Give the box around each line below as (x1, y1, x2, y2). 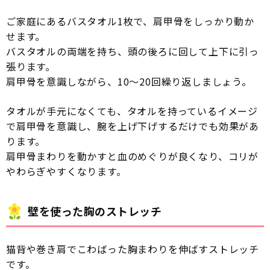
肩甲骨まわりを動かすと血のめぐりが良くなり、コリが (6, 149, 259, 164)
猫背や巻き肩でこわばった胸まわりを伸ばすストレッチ (6, 242, 259, 257)
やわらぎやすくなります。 (6, 164, 127, 179)
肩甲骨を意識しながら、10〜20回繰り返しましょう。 (6, 74, 252, 89)
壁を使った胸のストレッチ (28, 203, 162, 219)
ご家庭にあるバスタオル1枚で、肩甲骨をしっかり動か (6, 14, 254, 29)
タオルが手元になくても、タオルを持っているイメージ (6, 104, 258, 119)
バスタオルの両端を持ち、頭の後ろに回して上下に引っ (6, 44, 259, 59)
